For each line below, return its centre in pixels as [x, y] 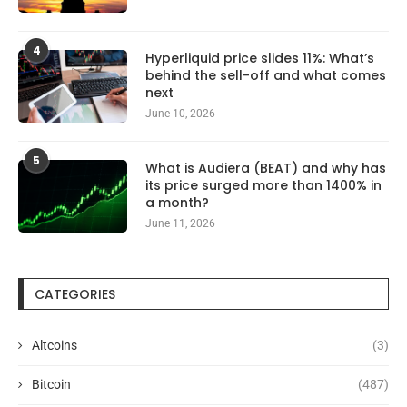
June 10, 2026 [180, 113]
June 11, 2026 [180, 223]
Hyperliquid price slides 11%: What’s [260, 58]
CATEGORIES [75, 294]
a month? [177, 202]
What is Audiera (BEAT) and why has [266, 168]
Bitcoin [51, 384]
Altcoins [55, 345]
